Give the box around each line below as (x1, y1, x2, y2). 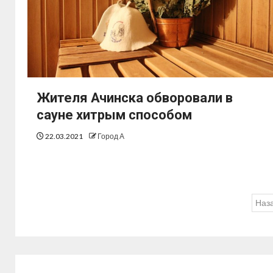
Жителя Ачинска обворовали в (37, 90, 233, 106)
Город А (97, 132, 124, 141)
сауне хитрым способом (37, 107, 192, 123)
